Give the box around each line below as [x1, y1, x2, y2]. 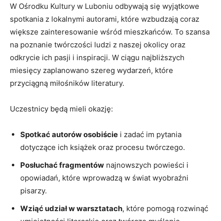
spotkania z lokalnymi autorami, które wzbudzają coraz [10, 14, 199, 24]
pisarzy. [20, 185, 47, 195]
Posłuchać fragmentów [20, 160, 104, 170]
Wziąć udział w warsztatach [20, 203, 122, 213]
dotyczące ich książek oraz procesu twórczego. [20, 142, 185, 152]
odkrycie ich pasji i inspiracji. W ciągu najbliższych [10, 52, 184, 62]
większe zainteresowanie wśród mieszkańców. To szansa [10, 27, 210, 37]
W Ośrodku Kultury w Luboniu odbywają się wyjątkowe [10, 1, 199, 11]
